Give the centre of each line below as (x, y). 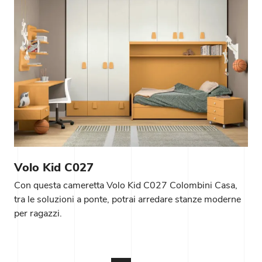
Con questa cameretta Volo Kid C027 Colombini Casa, (126, 185)
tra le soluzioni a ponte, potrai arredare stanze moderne (127, 199)
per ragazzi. (38, 213)
